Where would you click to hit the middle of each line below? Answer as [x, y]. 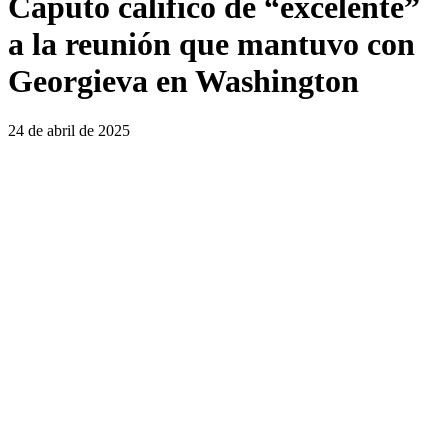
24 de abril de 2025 [69, 130]
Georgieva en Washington [183, 81]
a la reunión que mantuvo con [211, 44]
